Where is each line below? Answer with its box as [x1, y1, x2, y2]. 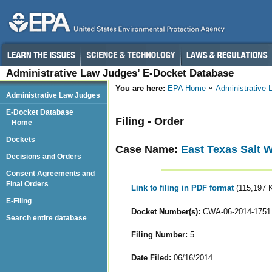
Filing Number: [131, 229, 188, 239]
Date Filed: [131, 253, 171, 262]
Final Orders [6, 180, 49, 188]
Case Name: [115, 143, 181, 155]
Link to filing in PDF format [131, 183, 236, 193]
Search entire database [6, 214, 87, 222]
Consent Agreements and [6, 169, 95, 177]
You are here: [115, 84, 165, 93]
